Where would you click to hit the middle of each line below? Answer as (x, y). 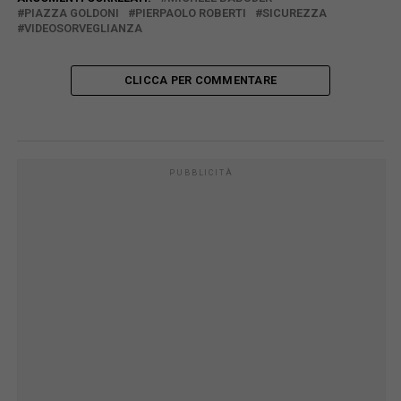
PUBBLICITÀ (201, 172)
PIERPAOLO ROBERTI (190, 13)
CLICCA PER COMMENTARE (200, 80)
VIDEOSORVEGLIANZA (83, 28)
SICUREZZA (294, 13)
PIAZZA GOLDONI (71, 13)
